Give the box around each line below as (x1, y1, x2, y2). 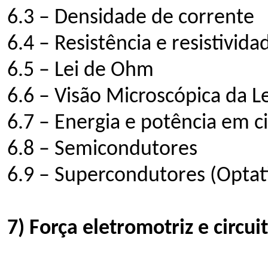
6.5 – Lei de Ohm (7, 59, 154, 81)
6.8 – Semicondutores (7, 138, 197, 160)
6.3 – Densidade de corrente (7, 7, 254, 29)
